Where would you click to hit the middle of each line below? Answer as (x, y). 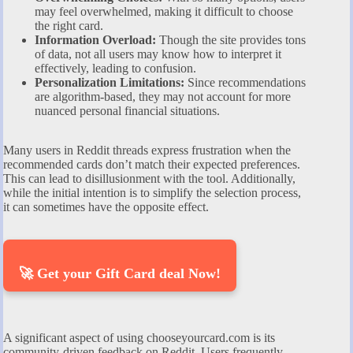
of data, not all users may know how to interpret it (158, 54)
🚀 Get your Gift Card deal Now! (120, 274)
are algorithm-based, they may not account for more (163, 97)
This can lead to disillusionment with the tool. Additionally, (149, 179)
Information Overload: (95, 40)
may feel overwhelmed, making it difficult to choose (164, 12)
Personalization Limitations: (110, 83)
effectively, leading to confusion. (115, 69)
